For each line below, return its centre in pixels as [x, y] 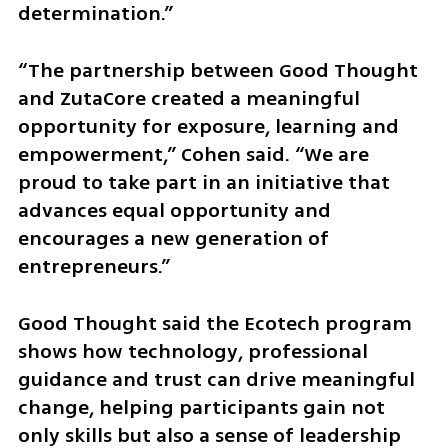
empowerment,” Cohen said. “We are [193, 154]
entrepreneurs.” [93, 266]
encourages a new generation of [173, 238]
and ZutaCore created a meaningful [188, 98]
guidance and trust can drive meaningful [216, 379]
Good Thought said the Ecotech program [214, 323]
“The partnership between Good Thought [217, 70]
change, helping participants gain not [201, 407]
